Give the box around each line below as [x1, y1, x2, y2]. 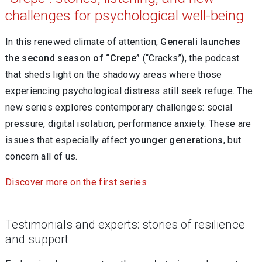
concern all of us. [5, 151, 78, 162]
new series [5, 102, 53, 113]
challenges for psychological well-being [5, 7, 244, 24]
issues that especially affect [5, 135, 130, 146]
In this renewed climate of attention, [5, 36, 161, 47]
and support [5, 232, 68, 246]
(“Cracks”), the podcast [140, 53, 240, 64]
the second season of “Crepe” [5, 53, 140, 64]
